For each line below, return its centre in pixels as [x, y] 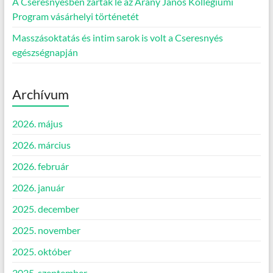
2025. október [41, 252]
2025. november [46, 230]
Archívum [40, 94]
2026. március [41, 145]
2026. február [40, 166]
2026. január [38, 188]
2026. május [37, 124]
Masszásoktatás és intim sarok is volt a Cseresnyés [117, 38]
